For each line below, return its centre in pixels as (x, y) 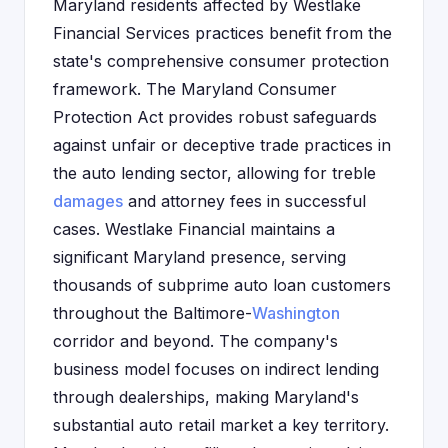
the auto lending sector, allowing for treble (214, 173)
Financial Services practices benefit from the (222, 33)
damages (88, 201)
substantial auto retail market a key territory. (221, 425)
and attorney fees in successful (244, 201)
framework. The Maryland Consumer (195, 89)
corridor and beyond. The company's (195, 341)
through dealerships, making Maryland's (206, 397)
